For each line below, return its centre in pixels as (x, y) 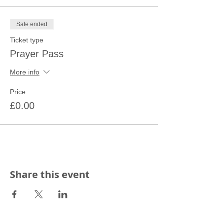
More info (25, 72)
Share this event (50, 174)
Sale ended (32, 24)
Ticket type (27, 40)
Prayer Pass (37, 54)
